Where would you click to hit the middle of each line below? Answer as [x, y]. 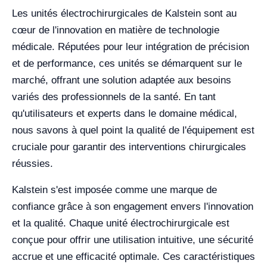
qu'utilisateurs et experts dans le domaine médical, [125, 114]
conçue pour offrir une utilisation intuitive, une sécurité [133, 240]
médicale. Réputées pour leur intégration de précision [131, 47]
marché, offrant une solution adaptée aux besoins [122, 80]
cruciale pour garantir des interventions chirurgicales [129, 147]
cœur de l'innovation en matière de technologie [116, 30]
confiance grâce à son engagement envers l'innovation [133, 207]
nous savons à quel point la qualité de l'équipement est [133, 130]
